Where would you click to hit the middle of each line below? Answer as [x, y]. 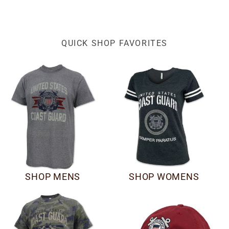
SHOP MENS [53, 177]
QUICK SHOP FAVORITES [114, 43]
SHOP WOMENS [164, 177]
